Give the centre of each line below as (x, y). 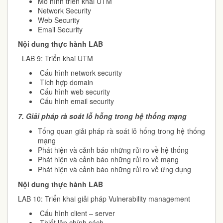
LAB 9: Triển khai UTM (56, 58)
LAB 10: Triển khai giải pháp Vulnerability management (104, 199)
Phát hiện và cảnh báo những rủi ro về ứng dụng (114, 169)
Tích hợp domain (65, 82)
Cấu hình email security (76, 101)
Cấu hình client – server (76, 213)
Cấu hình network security (80, 73)
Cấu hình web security (74, 92)
